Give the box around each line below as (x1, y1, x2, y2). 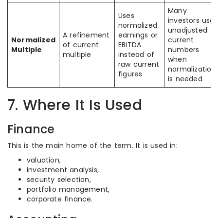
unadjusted (168, 25, 207, 35)
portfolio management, (27, 184, 110, 194)
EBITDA (118, 40, 142, 50)
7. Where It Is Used (7, 95, 142, 115)
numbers (168, 45, 200, 54)
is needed (168, 74, 202, 84)
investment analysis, (27, 165, 99, 175)
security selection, (27, 175, 91, 184)
